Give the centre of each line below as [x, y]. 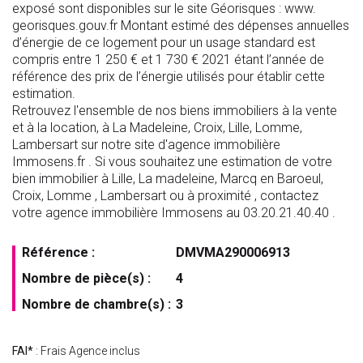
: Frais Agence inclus [87, 351]
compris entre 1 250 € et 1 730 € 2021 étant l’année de [168, 60]
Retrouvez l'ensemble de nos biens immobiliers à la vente [175, 111]
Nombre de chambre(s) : [96, 305]
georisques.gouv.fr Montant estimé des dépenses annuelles [181, 26]
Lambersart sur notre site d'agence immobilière [146, 145]
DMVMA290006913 [233, 253]
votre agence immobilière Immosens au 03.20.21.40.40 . [174, 213]
